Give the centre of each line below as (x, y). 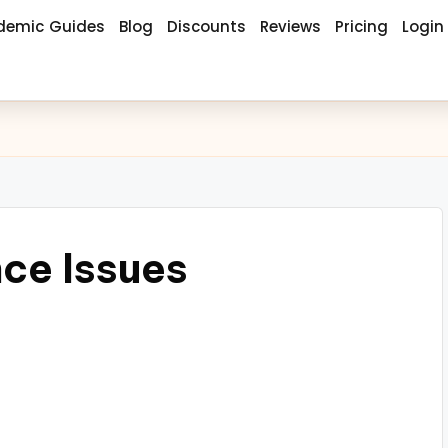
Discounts (207, 26)
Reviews (291, 26)
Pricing (362, 26)
